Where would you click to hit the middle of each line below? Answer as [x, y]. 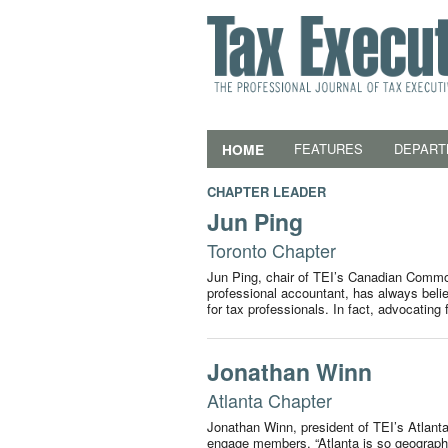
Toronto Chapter [271, 250]
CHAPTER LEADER [266, 191]
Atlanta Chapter [269, 399]
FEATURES [328, 148]
